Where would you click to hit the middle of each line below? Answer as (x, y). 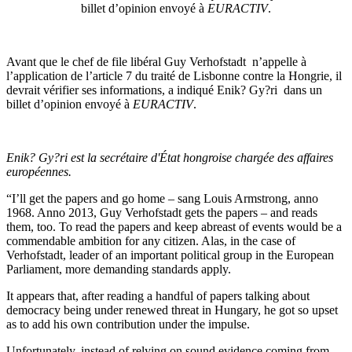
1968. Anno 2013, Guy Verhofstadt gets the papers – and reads (162, 213)
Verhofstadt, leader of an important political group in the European (170, 255)
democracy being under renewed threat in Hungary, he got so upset (172, 310)
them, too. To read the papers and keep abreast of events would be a (174, 227)
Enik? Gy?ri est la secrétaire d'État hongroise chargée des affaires (170, 158)
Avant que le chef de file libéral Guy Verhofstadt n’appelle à (156, 62)
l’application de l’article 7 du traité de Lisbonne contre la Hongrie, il (174, 76)
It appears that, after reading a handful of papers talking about (158, 296)
